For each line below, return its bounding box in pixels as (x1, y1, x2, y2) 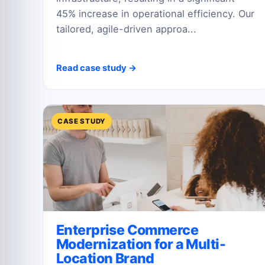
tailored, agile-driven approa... (56, 22, 196, 35)
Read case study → (56, 62, 137, 73)
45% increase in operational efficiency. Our (56, 7, 254, 20)
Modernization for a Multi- (56, 235, 225, 253)
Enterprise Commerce (56, 221, 198, 238)
